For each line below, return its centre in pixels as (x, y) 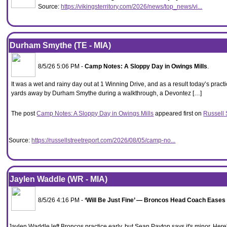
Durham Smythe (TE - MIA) (61, 45)
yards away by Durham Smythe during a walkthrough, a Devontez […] (107, 93)
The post (24, 113)
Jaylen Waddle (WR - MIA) (59, 179)
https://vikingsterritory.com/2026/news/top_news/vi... (132, 7)
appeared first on (179, 113)
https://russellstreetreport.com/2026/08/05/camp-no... (104, 140)
